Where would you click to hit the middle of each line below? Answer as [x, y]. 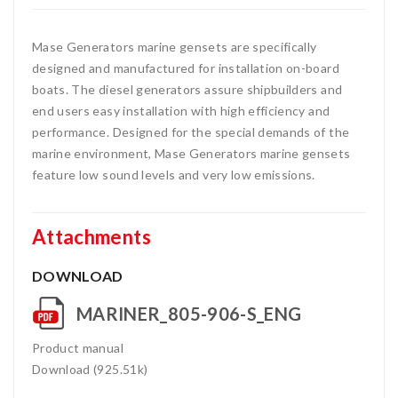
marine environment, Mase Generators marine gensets [191, 153]
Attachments [92, 237]
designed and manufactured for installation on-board [186, 68]
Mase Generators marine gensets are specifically [175, 47]
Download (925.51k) [90, 369]
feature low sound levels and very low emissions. [174, 175]
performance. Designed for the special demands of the [191, 132]
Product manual [78, 348]
